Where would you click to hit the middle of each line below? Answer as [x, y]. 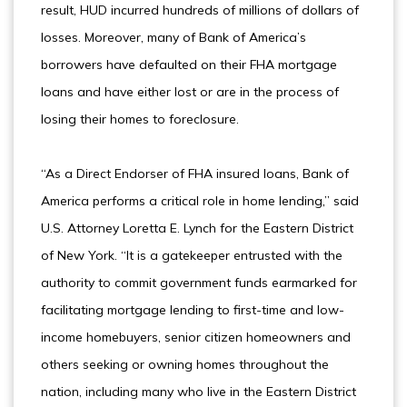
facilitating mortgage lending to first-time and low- [193, 310]
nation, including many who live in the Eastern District [199, 392]
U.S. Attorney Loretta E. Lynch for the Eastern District [197, 228]
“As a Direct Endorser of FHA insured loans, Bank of [195, 174]
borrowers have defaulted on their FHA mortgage [189, 65]
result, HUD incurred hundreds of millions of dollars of [200, 10]
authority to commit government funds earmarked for [199, 283]
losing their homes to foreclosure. [140, 119]
